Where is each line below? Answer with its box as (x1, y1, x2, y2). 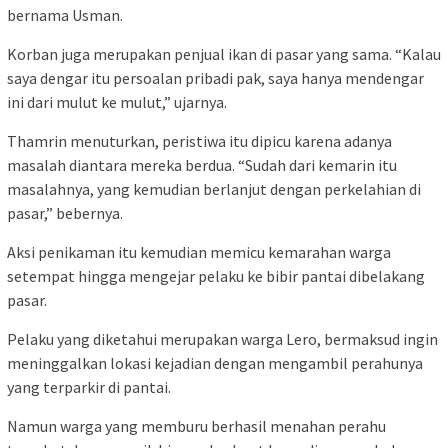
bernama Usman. (7, 4, 123, 25)
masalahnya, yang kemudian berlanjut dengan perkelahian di (7, 178, 421, 199)
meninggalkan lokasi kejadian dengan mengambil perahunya (7, 352, 423, 373)
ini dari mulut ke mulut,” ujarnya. (7, 91, 227, 112)
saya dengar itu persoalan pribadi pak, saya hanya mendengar (7, 67, 424, 88)
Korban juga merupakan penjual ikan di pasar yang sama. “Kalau (7, 43, 441, 64)
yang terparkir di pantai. (7, 376, 171, 397)
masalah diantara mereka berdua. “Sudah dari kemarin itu (7, 154, 397, 175)
